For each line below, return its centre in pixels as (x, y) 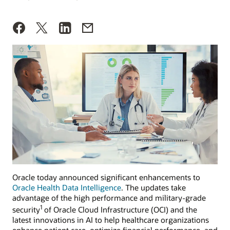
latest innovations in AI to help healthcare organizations (111, 220)
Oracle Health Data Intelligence (67, 188)
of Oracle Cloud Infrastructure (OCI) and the (120, 210)
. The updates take (154, 188)
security (26, 210)
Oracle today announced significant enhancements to (106, 177)
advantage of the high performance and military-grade (109, 198)
